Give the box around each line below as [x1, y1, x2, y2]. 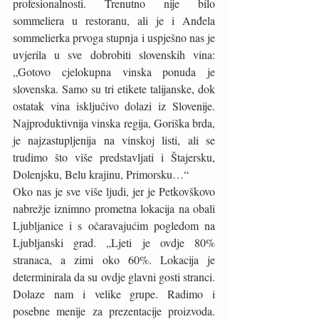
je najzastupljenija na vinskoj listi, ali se [13, 132, 215, 148]
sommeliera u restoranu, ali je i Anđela [13, 13, 215, 28]
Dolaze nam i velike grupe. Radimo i [13, 286, 215, 302]
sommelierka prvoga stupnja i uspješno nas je [13, 30, 215, 46]
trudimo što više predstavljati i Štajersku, [13, 150, 215, 165]
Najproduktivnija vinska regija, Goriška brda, [13, 115, 215, 131]
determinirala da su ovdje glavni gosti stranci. [13, 269, 215, 285]
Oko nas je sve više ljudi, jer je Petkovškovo [13, 184, 215, 199]
